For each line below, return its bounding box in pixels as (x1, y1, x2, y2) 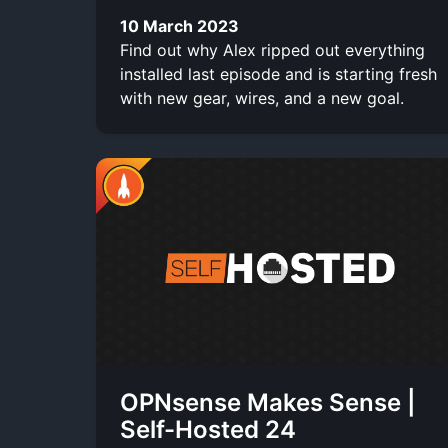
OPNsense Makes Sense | (120, 387, 416, 417)
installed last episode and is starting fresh (120, 63, 437, 84)
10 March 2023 (120, 15, 239, 36)
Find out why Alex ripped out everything (120, 39, 425, 60)
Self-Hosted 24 (120, 414, 296, 444)
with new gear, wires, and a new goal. (120, 87, 404, 108)
